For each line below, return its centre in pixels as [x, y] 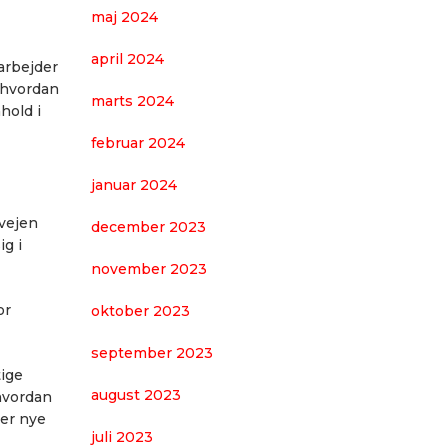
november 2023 [149, 269]
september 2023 [152, 353]
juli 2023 [122, 437]
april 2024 [127, 59]
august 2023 [136, 395]
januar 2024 [134, 185]
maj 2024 [124, 17]
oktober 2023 [140, 311]
